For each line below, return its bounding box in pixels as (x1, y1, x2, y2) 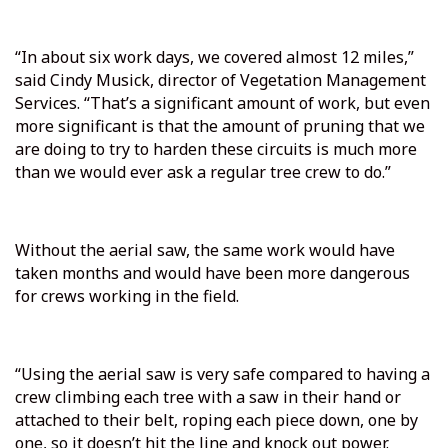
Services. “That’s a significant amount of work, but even (15, 92, 430, 115)
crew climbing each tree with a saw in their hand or (15, 386, 401, 409)
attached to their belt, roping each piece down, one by (15, 409, 418, 432)
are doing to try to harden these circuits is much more (15, 138, 417, 161)
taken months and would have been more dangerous (15, 262, 410, 285)
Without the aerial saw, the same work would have (15, 239, 395, 262)
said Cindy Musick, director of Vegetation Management (15, 69, 426, 92)
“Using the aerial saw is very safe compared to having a (15, 363, 430, 386)
